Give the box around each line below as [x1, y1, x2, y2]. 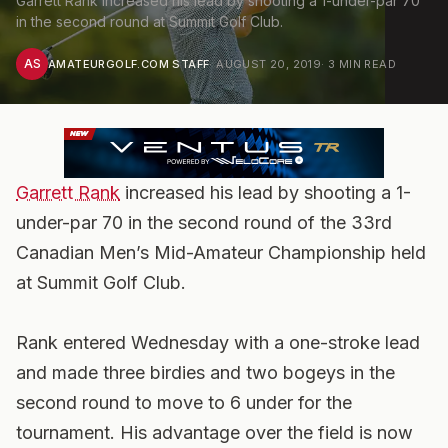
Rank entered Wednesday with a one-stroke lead [16, 332, 420, 353]
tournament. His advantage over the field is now [16, 422, 413, 443]
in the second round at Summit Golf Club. [16, 13, 283, 30]
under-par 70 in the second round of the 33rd [16, 212, 392, 233]
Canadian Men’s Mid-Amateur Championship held [16, 242, 426, 263]
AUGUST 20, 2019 [216, 57, 322, 71]
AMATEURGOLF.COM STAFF [48, 57, 210, 71]
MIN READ [335, 57, 397, 71]
